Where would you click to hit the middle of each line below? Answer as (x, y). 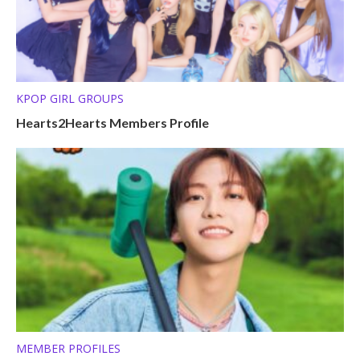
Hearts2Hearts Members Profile (112, 123)
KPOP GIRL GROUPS (70, 99)
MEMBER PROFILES (68, 348)
